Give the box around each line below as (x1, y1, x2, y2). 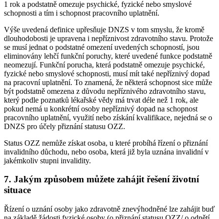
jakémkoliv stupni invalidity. (4, 156, 91, 165)
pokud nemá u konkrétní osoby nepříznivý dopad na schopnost (4, 104, 197, 113)
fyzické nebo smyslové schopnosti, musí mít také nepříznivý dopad (4, 69, 210, 78)
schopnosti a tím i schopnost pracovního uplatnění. (4, 8, 159, 17)
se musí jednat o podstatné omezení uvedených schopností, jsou (4, 43, 199, 51)
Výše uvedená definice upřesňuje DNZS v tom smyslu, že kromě (4, 25, 204, 34)
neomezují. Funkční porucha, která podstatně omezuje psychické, (4, 60, 205, 69)
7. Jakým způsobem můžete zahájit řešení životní (4, 174, 199, 185)
